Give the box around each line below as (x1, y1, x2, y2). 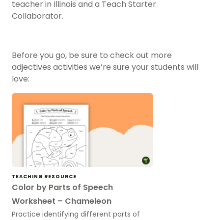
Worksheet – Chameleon (12, 195, 111, 207)
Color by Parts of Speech (12, 181, 113, 193)
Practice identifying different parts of (12, 209, 140, 219)
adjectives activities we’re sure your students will (12, 61, 198, 73)
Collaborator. (12, 10, 63, 22)
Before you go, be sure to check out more (12, 50, 172, 61)
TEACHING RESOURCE (12, 172, 77, 180)
